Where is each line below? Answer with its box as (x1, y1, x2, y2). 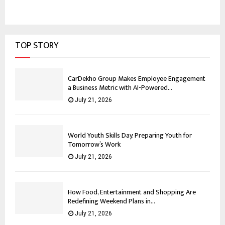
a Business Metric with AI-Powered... (68, 82, 172, 94)
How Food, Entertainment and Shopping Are (68, 186, 196, 198)
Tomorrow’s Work (68, 139, 121, 151)
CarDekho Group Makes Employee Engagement (68, 73, 205, 85)
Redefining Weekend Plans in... (68, 195, 155, 207)
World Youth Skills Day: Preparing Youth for (68, 130, 192, 142)
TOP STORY (15, 38, 58, 54)
